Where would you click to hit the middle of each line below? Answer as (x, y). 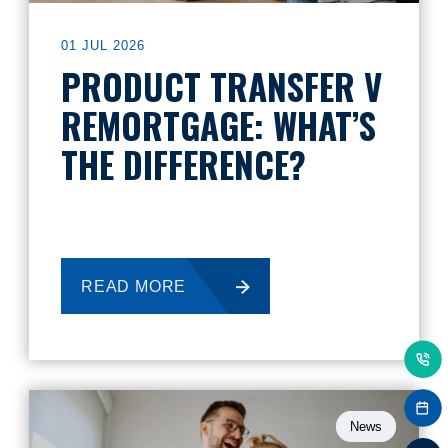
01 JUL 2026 (103, 45)
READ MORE (134, 286)
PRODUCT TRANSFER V (221, 86)
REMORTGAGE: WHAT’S (218, 125)
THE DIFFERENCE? (183, 164)
